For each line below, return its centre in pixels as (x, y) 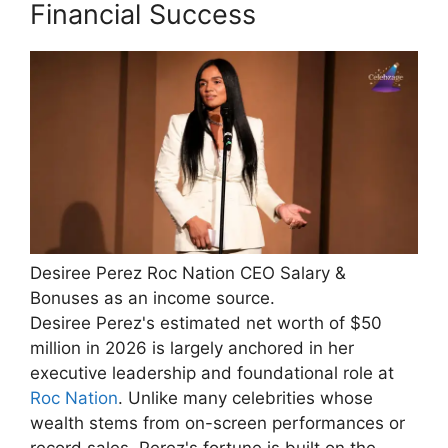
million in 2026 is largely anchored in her (192, 348)
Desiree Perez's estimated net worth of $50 (206, 323)
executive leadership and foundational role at (212, 373)
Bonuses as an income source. (152, 298)
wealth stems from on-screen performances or (217, 423)
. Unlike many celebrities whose (245, 398)
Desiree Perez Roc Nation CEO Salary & (188, 273)
